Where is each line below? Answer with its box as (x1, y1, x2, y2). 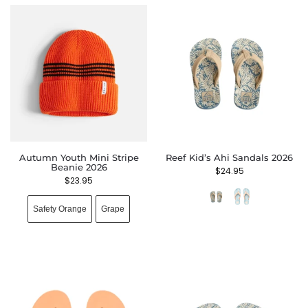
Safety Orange (33, 203, 87, 214)
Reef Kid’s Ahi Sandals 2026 (166, 152, 293, 163)
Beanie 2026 (50, 162, 107, 173)
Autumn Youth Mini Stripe (19, 152, 139, 163)
